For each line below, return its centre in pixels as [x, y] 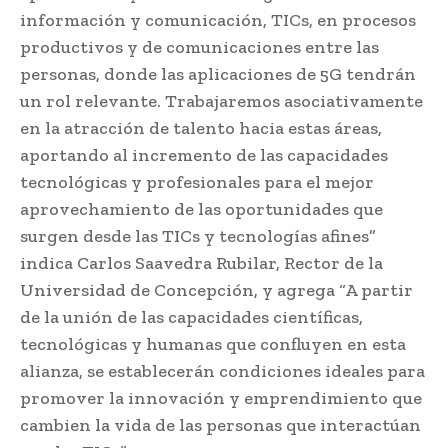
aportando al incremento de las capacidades [204, 154]
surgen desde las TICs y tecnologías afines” [198, 235]
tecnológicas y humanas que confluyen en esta [213, 343]
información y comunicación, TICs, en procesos [218, 19]
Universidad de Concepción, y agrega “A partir [216, 289]
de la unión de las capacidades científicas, [191, 316]
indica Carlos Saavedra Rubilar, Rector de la [201, 262]
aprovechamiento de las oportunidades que [201, 208]
